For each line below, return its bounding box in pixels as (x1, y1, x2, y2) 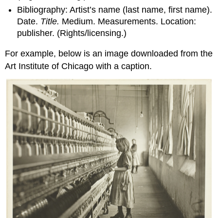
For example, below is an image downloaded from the (5, 49, 213, 59)
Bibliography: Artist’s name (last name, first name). (17, 4, 213, 15)
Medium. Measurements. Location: (59, 16, 197, 26)
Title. (40, 16, 60, 26)
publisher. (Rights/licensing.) (17, 28, 127, 38)
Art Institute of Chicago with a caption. (5, 61, 152, 72)
